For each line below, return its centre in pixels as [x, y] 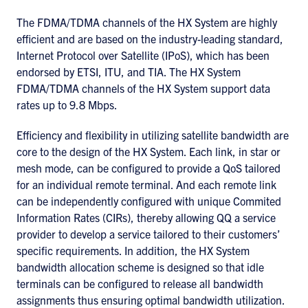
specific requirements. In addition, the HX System [133, 250]
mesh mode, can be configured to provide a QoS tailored [148, 168]
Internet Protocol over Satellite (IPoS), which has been [143, 55]
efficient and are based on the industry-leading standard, [150, 38]
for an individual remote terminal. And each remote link [146, 184]
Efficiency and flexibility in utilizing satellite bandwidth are [153, 135]
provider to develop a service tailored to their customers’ [148, 234]
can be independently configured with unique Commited [149, 201]
